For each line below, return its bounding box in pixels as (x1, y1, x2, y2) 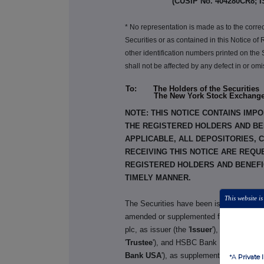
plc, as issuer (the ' (125, 225, 190, 235)
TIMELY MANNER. (125, 173, 192, 183)
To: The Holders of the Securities (125, 84, 259, 94)
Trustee (126, 238, 153, 247)
